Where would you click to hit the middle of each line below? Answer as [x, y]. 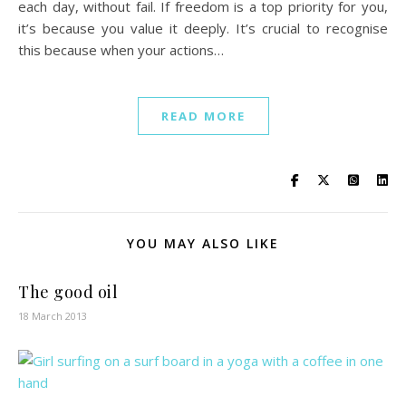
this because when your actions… [121, 50]
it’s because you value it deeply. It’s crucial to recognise [203, 29]
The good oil [68, 292]
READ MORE [203, 116]
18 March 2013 [53, 316]
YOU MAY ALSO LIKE [203, 244]
